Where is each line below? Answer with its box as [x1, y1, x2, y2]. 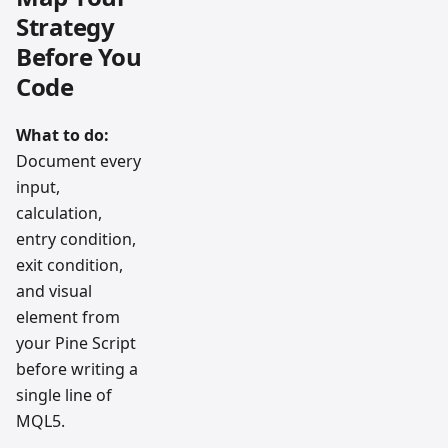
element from [16, 305, 120, 328]
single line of [16, 383, 112, 406]
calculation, [16, 201, 102, 224]
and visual [16, 279, 92, 302]
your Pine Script [16, 331, 136, 354]
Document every [16, 149, 141, 172]
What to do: [16, 123, 109, 146]
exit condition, [16, 253, 123, 276]
